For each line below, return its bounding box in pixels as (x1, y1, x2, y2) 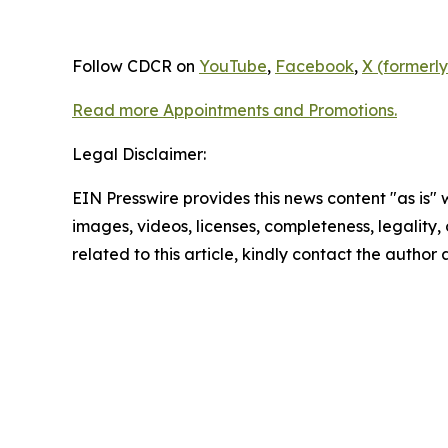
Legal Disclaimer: (72, 144, 206, 165)
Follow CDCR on (72, 56, 199, 77)
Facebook (275, 56, 354, 77)
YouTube (199, 56, 267, 77)
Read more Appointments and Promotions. (72, 100, 397, 121)
